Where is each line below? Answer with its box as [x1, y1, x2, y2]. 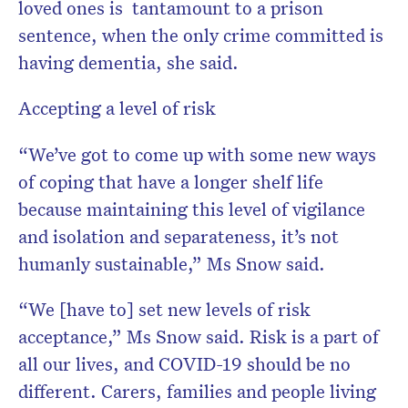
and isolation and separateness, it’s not [18, 224, 339, 249]
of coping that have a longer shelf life [18, 169, 323, 194]
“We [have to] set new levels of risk [18, 297, 311, 321]
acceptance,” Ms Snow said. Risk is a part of [18, 324, 379, 349]
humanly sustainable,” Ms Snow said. [18, 251, 325, 276]
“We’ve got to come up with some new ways [18, 142, 376, 167]
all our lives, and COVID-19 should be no [18, 352, 351, 376]
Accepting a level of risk [18, 96, 216, 120]
